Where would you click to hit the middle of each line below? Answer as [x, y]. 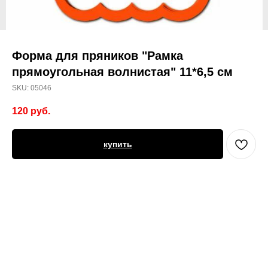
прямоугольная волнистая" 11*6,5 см [122, 72]
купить [118, 144]
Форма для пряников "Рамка [98, 56]
